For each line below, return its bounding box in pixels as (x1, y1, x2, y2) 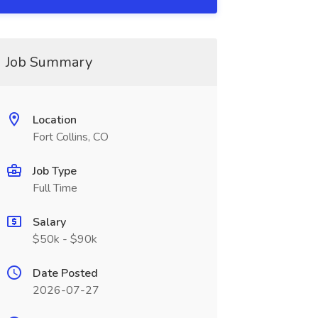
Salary (32, 214, 66, 230)
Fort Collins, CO (32, 129, 109, 145)
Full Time (32, 180, 77, 196)
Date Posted (32, 265, 98, 281)
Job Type (32, 163, 77, 179)
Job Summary (5, 53, 92, 72)
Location (32, 112, 77, 128)
